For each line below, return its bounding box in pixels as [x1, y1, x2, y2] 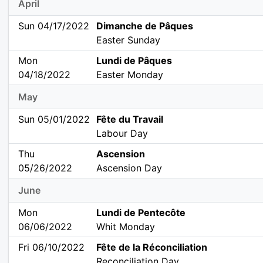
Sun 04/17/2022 [18, 20, 89, 32]
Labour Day [96, 127, 149, 140]
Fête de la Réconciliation [96, 241, 208, 254]
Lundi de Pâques [96, 55, 173, 67]
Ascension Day [96, 162, 163, 174]
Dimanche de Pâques [96, 20, 194, 32]
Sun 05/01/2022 [18, 113, 90, 126]
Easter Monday [96, 69, 164, 81]
